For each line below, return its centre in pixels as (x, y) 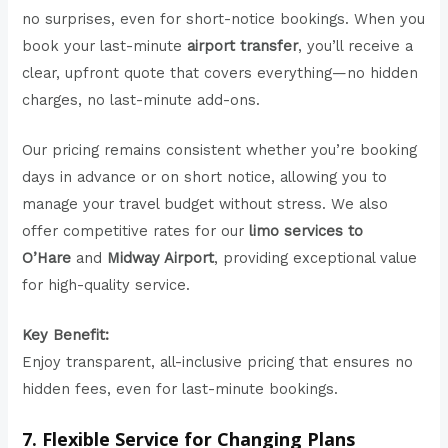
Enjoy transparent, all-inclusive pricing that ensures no (218, 362)
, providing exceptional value (316, 258)
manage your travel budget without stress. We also (205, 204)
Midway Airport (161, 258)
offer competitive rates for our (136, 231)
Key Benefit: (66, 335)
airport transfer (243, 45)
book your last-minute (105, 45)
